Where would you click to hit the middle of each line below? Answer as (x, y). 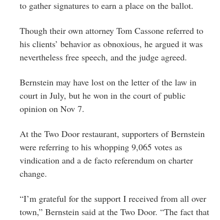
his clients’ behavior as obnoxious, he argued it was (111, 43)
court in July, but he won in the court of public (103, 95)
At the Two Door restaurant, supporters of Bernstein (112, 133)
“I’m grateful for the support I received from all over (113, 198)
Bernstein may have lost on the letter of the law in (108, 82)
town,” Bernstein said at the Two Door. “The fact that (114, 211)
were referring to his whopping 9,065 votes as (101, 147)
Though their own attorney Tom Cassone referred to (111, 30)
